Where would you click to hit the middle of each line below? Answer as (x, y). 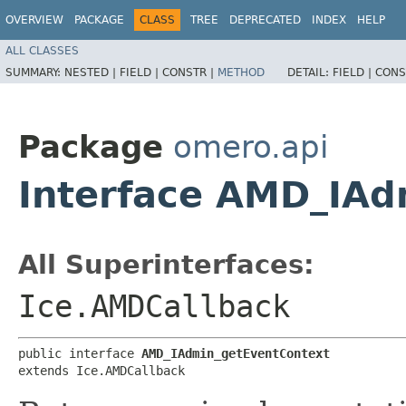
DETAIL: (310, 72)
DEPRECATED (265, 20)
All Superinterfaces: (166, 264)
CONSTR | (190, 72)
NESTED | (92, 72)
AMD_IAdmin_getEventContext (236, 353)
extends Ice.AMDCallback (101, 370)
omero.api (251, 146)
